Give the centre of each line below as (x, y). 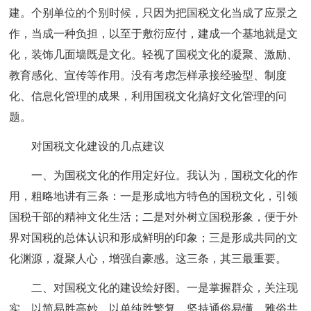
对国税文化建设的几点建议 (98, 146)
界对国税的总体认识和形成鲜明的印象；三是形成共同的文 (154, 238)
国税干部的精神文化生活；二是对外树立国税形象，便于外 (154, 217)
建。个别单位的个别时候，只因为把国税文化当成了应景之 (154, 13)
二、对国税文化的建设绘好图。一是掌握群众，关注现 (165, 288)
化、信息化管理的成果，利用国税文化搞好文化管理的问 (148, 96)
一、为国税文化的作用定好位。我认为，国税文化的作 (165, 175)
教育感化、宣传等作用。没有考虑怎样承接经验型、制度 (148, 75)
